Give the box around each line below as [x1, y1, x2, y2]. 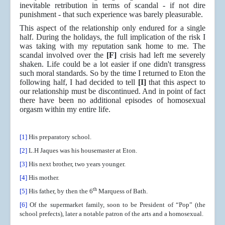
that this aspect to [146, 78, 206, 87]
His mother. [27, 174, 59, 182]
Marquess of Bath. [97, 187, 148, 195]
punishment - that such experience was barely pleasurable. [20, 10, 203, 19]
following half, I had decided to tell [20, 78, 138, 87]
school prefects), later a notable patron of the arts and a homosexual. [20, 210, 203, 218]
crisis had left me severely [117, 51, 206, 60]
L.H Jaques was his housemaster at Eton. [27, 147, 137, 155]
